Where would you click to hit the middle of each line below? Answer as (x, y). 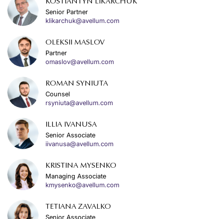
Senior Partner (67, 12)
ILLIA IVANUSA (71, 125)
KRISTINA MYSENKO (81, 166)
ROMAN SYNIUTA (77, 84)
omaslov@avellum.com (80, 62)
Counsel (58, 94)
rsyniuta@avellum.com (79, 103)
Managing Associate (76, 176)
